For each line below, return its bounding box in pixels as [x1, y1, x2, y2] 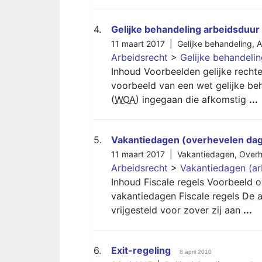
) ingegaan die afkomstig [136, 94, 249, 105]
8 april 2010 [180, 249, 212, 255]
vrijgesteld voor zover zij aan [111, 204, 243, 216]
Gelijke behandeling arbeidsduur [111, 23, 260, 35]
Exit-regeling [111, 244, 171, 256]
